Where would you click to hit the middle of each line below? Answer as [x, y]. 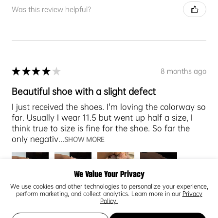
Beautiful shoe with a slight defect [84, 92]
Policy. [109, 201]
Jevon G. [51, 207]
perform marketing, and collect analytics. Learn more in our [99, 194]
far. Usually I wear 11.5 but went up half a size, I [102, 118]
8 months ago [183, 71]
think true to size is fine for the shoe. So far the [101, 128]
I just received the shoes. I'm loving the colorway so [109, 107]
